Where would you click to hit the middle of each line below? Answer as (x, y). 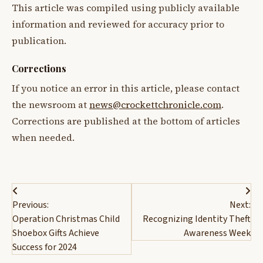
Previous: (31, 205)
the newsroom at (50, 104)
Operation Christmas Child (66, 219)
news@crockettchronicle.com (155, 104)
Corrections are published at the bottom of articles (126, 121)
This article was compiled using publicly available (126, 8)
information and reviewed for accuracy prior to (118, 25)
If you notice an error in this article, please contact (126, 88)
